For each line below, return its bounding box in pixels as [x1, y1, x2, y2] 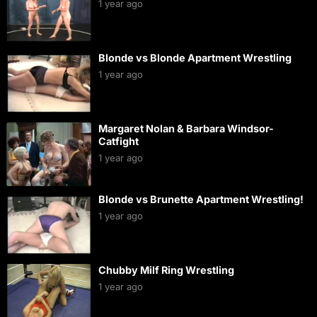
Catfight [98, 135, 139, 147]
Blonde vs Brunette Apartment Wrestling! [98, 193, 304, 205]
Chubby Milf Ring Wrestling [98, 264, 234, 276]
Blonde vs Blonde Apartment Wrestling [98, 52, 292, 64]
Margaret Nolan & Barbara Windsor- [98, 122, 274, 134]
